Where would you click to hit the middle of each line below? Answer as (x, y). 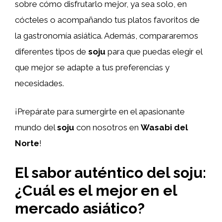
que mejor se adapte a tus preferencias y (92, 67)
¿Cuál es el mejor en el (96, 190)
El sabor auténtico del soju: (111, 172)
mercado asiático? (80, 208)
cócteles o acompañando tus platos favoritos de (107, 20)
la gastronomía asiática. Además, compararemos (107, 35)
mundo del (36, 127)
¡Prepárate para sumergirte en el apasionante (100, 111)
